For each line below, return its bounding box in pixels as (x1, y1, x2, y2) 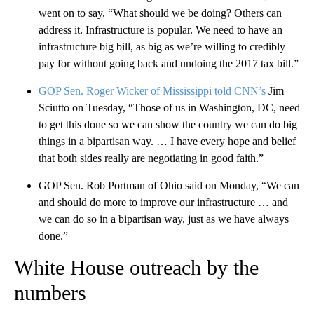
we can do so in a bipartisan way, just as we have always (39, 213, 289, 226)
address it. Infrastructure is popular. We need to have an (39, 24, 282, 36)
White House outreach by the (14, 256, 259, 280)
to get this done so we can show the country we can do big (39, 118, 297, 131)
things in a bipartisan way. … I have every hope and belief (39, 135, 296, 148)
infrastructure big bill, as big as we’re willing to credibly (39, 41, 285, 53)
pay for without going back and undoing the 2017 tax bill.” (39, 57, 299, 70)
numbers (14, 281, 86, 305)
